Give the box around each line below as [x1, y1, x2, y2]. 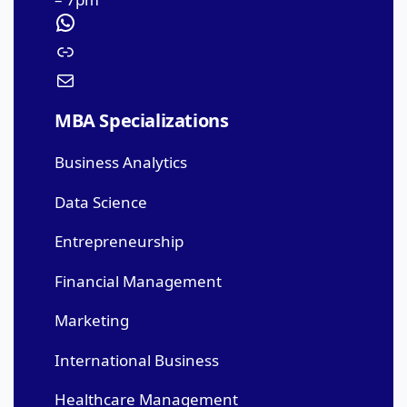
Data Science [55, 191, 147, 213]
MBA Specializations [55, 108, 229, 133]
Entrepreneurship [55, 231, 184, 252]
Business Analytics [55, 152, 187, 173]
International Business [55, 349, 219, 371]
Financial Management [55, 270, 222, 292]
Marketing [55, 310, 129, 331]
